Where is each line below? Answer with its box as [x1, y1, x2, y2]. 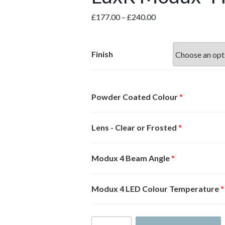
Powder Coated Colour [91, 92, 178, 101]
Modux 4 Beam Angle [91, 153, 170, 163]
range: [155, 24, 177, 33]
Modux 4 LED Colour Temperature [91, 184, 219, 193]
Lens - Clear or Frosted [91, 123, 177, 132]
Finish [91, 49, 114, 59]
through [155, 48, 183, 57]
